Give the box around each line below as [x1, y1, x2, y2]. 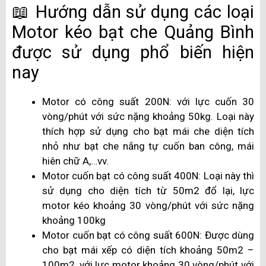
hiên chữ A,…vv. [42, 154, 109, 167]
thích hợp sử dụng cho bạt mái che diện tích [42, 125, 254, 137]
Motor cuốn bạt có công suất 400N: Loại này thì [42, 169, 254, 182]
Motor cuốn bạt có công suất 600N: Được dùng [42, 229, 254, 241]
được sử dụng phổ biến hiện [12, 42, 254, 62]
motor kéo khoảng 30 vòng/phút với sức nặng [42, 199, 254, 211]
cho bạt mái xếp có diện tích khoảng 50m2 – [42, 243, 254, 256]
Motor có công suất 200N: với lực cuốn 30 [42, 95, 254, 107]
